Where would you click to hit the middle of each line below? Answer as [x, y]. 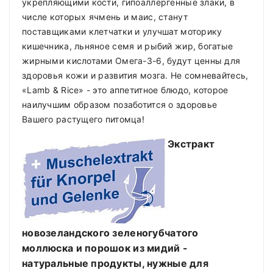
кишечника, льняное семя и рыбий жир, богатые [128, 46]
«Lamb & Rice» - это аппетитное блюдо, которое [125, 90]
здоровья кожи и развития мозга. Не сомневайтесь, [135, 76]
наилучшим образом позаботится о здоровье [120, 105]
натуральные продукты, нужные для [115, 264]
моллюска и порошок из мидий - [105, 248]
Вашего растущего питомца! [83, 119]
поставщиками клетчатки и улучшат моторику [122, 32]
